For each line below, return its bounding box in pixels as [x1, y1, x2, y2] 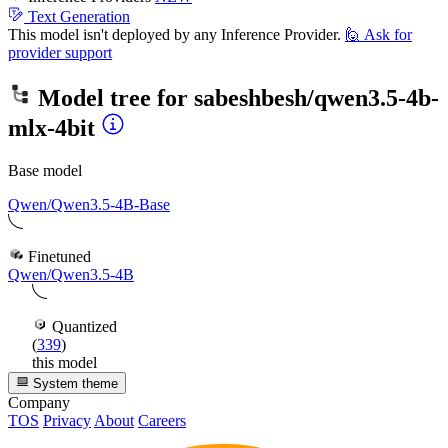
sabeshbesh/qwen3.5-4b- [194, 84, 439, 111]
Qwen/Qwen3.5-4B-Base [8, 195, 170, 213]
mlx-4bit [8, 114, 95, 141]
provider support [8, 43, 112, 61]
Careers [138, 412, 186, 430]
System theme [29, 376, 119, 392]
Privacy [43, 412, 91, 430]
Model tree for [32, 84, 194, 111]
